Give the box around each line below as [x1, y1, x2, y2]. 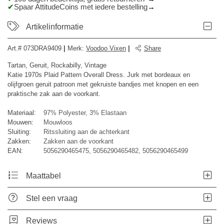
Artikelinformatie [26, 22, 84, 31]
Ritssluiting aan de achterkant [43, 128, 129, 135]
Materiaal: [7, 109, 36, 116]
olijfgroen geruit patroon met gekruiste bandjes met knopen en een [7, 80, 198, 88]
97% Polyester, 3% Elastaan [43, 109, 126, 116]
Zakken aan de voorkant [43, 137, 113, 145]
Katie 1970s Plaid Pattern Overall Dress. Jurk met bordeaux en [7, 71, 190, 78]
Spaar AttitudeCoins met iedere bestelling [14, 3, 147, 11]
